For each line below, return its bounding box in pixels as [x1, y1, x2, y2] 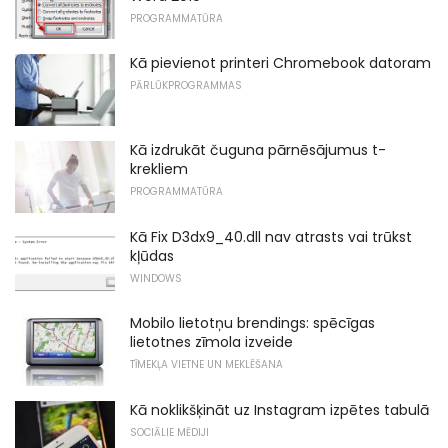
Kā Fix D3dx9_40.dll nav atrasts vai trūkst [130, 226, 412, 247]
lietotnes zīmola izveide [130, 332, 293, 353]
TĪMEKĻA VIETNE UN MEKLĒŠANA [130, 357, 283, 373]
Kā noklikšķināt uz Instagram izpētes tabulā [130, 400, 429, 421]
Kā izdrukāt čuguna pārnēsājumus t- [130, 140, 386, 161]
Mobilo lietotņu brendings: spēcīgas [130, 313, 375, 334]
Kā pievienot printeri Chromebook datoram [130, 53, 431, 74]
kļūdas [130, 245, 174, 266]
